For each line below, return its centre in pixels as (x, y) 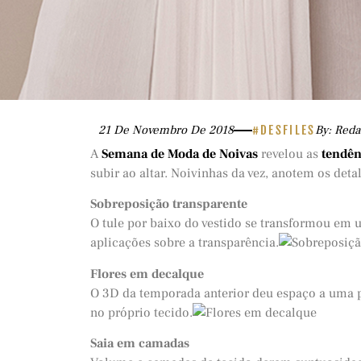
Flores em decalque (147, 274)
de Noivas (230, 154)
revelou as (290, 154)
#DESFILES (284, 130)
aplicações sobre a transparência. (185, 243)
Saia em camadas (140, 344)
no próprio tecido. (141, 312)
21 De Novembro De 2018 (166, 130)
